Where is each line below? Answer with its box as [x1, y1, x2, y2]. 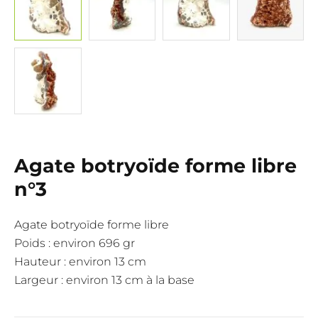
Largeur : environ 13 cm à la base [14, 273, 194, 287]
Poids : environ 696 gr [14, 236, 135, 250]
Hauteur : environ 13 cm [14, 255, 146, 268]
